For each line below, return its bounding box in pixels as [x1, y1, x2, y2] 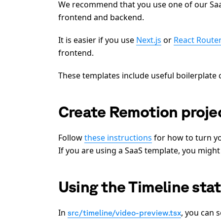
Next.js [136, 34, 161, 45]
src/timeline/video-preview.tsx [68, 208, 181, 217]
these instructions [84, 132, 152, 143]
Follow [58, 132, 84, 143]
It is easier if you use [58, 34, 136, 45]
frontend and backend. [58, 11, 144, 23]
